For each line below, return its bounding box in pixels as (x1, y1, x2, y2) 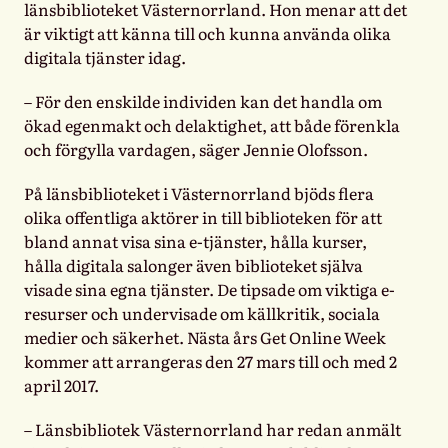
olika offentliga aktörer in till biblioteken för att (24, 205, 382, 230)
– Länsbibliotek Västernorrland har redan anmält (24, 417, 401, 442)
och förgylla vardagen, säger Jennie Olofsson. (24, 137, 368, 162)
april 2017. (24, 373, 99, 398)
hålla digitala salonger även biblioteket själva (24, 253, 363, 278)
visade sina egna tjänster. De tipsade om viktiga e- (24, 277, 395, 302)
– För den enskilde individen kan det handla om (24, 89, 382, 114)
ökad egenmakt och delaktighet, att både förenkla (24, 113, 400, 138)
